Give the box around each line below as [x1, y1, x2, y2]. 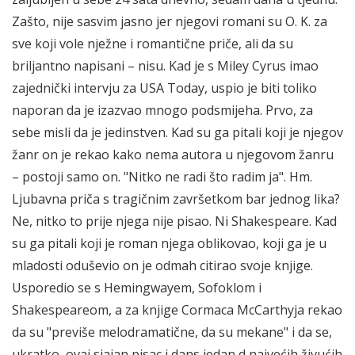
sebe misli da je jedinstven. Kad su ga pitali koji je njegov [12, 123, 343, 141]
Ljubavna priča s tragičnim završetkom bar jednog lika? [12, 189, 340, 208]
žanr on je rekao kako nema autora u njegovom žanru [12, 145, 334, 163]
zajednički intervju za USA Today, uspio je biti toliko [12, 78, 317, 97]
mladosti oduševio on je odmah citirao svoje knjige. [12, 256, 313, 274]
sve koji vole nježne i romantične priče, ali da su [12, 34, 293, 52]
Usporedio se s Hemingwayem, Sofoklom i [12, 278, 261, 296]
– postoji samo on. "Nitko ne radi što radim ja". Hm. [12, 167, 312, 185]
